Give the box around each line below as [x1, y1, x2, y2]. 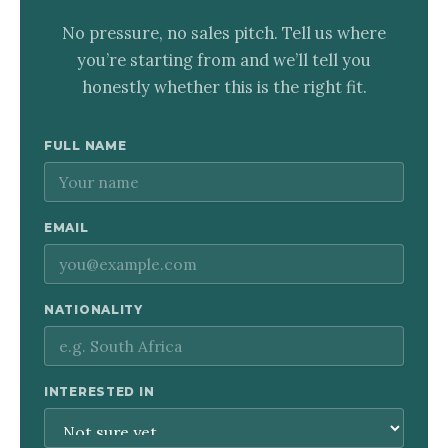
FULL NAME [44, 138, 127, 153]
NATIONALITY [44, 302, 143, 317]
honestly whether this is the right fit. [81, 75, 367, 97]
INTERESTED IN [44, 384, 155, 399]
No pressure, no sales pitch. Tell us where [62, 21, 386, 43]
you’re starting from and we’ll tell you [77, 48, 371, 70]
